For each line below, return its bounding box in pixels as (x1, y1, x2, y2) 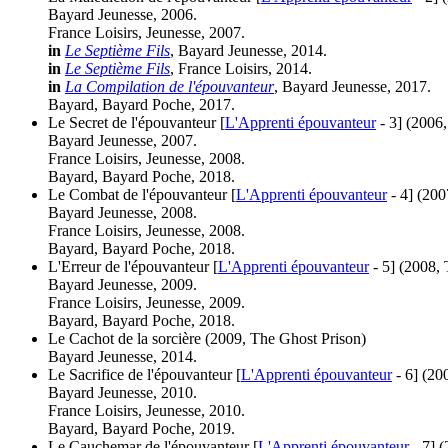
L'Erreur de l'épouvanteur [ (48, 257, 218, 275)
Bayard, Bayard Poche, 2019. (48, 419, 235, 437)
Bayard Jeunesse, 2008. (48, 203, 197, 221)
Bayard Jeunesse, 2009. (48, 275, 197, 293)
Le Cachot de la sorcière (48, 329, 201, 347)
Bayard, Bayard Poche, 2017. (48, 95, 235, 113)
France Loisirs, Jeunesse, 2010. (48, 401, 245, 419)
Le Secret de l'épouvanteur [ (48, 113, 225, 131)
